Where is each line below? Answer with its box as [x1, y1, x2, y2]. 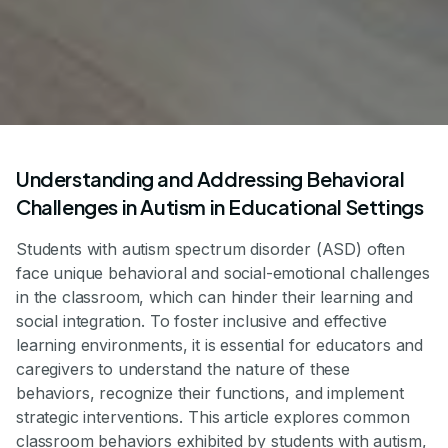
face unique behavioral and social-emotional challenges [16, 263, 430, 284]
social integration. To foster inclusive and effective [16, 311, 387, 332]
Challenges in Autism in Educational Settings [16, 194, 424, 220]
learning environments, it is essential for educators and [16, 335, 424, 356]
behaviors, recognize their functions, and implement [16, 383, 404, 404]
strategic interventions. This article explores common [16, 407, 410, 428]
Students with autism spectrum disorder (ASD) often [16, 239, 405, 260]
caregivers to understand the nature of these [16, 359, 350, 380]
